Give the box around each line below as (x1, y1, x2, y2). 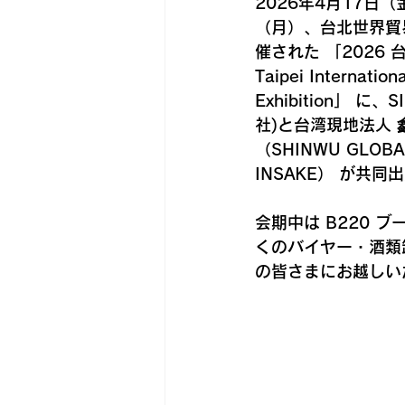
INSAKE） (255, 165, 334, 182)
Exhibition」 (255, 92, 350, 108)
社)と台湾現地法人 (255, 117, 397, 133)
